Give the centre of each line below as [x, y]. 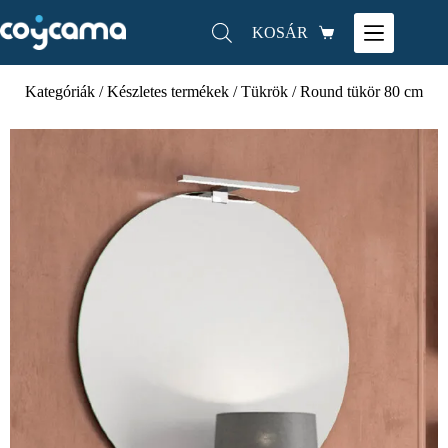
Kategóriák [60, 91]
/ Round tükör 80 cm [355, 91]
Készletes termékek [168, 91]
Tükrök [264, 91]
